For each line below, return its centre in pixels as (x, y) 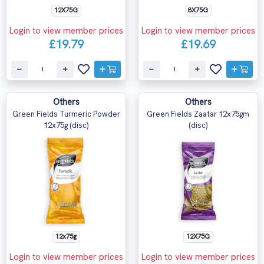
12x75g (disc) (66, 126)
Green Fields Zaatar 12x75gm (198, 114)
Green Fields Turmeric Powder (66, 114)
